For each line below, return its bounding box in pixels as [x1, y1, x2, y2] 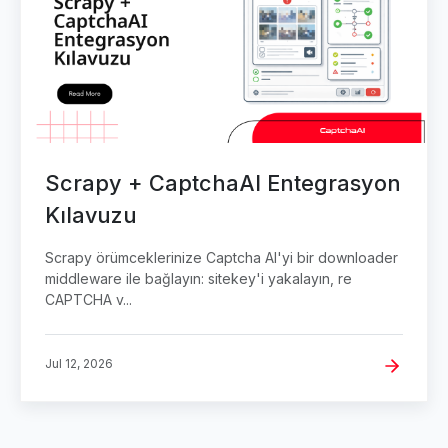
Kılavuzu [45, 202, 137, 229]
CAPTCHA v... [45, 291, 132, 309]
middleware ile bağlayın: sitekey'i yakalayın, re [45, 270, 352, 288]
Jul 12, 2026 [45, 356, 113, 372]
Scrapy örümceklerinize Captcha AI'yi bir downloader [45, 249, 398, 267]
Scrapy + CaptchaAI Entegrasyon [45, 170, 401, 197]
